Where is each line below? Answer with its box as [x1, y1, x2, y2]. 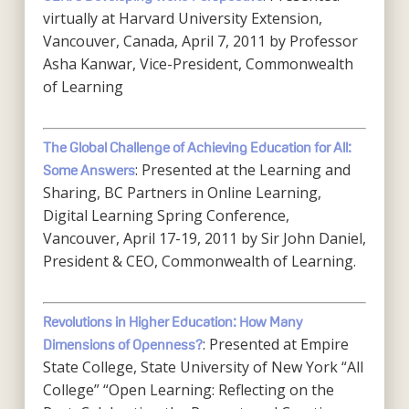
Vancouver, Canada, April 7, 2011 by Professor [42, 31, 358, 51]
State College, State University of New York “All [42, 357, 363, 377]
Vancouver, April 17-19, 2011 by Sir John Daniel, [42, 228, 366, 248]
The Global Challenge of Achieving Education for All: [42, 140, 351, 155]
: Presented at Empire [202, 334, 349, 354]
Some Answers [42, 163, 135, 178]
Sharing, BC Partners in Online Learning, [42, 183, 321, 203]
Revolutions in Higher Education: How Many [42, 314, 302, 330]
